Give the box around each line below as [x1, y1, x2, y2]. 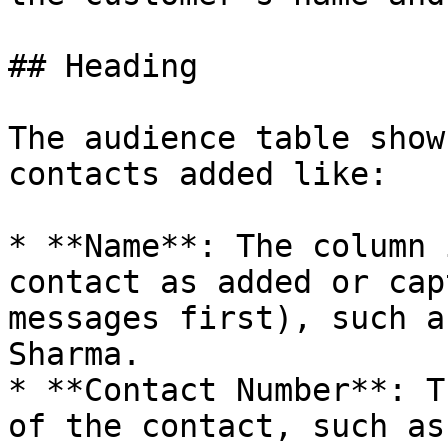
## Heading [8, 48, 198, 84]
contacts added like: [8, 156, 388, 192]
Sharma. [8, 336, 141, 372]
